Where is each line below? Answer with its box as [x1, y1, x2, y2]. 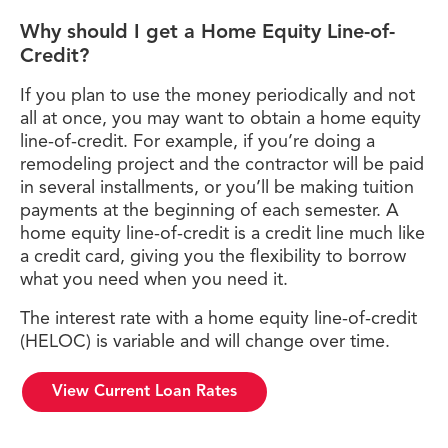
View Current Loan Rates [52, 384, 237, 400]
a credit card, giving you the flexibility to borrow [20, 248, 406, 266]
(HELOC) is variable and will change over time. [20, 333, 390, 351]
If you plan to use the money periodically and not [20, 87, 415, 105]
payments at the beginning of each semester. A [20, 202, 399, 220]
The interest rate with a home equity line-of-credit [20, 310, 417, 328]
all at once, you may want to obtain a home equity [20, 110, 421, 128]
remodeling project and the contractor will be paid [20, 156, 424, 174]
